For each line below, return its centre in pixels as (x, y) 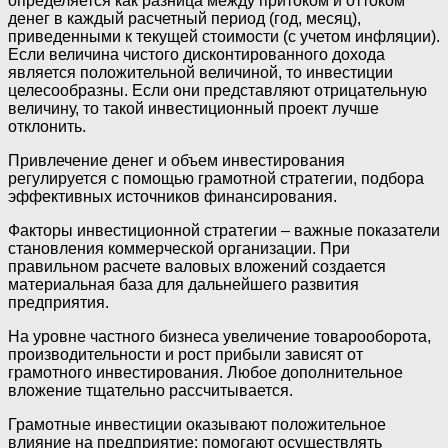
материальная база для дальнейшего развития (183, 285)
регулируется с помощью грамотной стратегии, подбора (216, 179)
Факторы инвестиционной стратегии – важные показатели (224, 231)
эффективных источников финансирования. (172, 197)
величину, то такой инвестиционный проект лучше (193, 109)
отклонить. (47, 127)
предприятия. (58, 303)
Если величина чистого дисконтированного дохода (196, 55)
